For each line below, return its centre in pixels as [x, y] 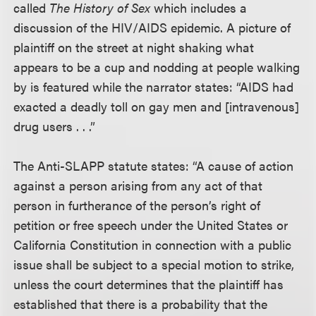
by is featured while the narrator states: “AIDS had [154, 86]
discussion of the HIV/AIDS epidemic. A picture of [152, 27]
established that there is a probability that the [141, 304]
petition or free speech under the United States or [151, 225]
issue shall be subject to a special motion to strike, [154, 264]
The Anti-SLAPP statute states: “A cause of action [154, 165]
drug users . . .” [55, 126]
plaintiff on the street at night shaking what [134, 47]
